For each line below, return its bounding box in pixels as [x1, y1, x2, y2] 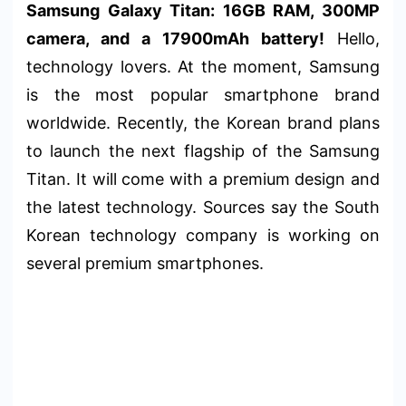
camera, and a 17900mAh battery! [26, 28, 324, 48]
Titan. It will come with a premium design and [26, 169, 380, 188]
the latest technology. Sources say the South [26, 197, 380, 217]
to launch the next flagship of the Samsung [26, 140, 380, 160]
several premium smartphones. [26, 253, 264, 273]
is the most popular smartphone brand [26, 84, 380, 104]
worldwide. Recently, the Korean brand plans [26, 112, 380, 132]
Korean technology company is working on [26, 225, 380, 245]
